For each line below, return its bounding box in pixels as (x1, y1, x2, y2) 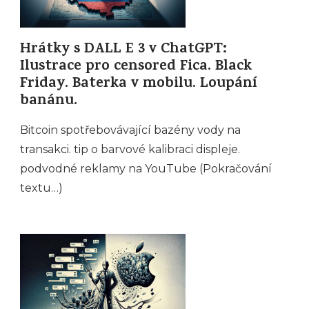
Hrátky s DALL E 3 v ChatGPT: (20, 37, 227, 62)
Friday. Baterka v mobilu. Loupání (20, 72, 257, 97)
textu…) (20, 181, 63, 195)
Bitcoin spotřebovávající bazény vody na (20, 123, 241, 137)
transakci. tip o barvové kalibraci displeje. (20, 142, 240, 156)
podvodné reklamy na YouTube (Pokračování (20, 161, 272, 175)
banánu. (20, 89, 77, 114)
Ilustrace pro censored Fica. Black (20, 54, 252, 79)
